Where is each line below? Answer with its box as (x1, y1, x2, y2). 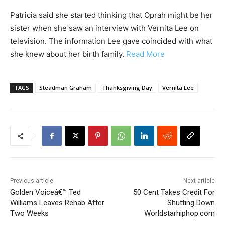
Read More (126, 49, 165, 59)
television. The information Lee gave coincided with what (10, 36, 212, 46)
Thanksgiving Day (102, 84, 152, 92)
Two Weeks (10, 209, 49, 218)
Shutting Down (167, 198, 215, 208)
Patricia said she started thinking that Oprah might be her (10, 10, 213, 20)
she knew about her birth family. (10, 49, 126, 59)
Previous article (10, 177, 53, 185)
